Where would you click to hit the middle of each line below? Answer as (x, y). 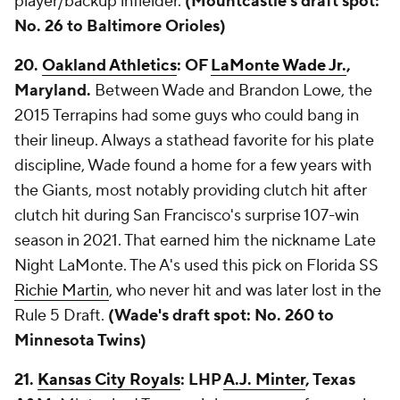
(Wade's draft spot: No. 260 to (221, 316)
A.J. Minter (264, 380)
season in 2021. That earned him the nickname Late (195, 241)
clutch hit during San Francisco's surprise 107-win (187, 216)
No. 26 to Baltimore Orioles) (120, 26)
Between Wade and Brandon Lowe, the (232, 91)
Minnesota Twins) (80, 341)
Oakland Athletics (109, 66)
